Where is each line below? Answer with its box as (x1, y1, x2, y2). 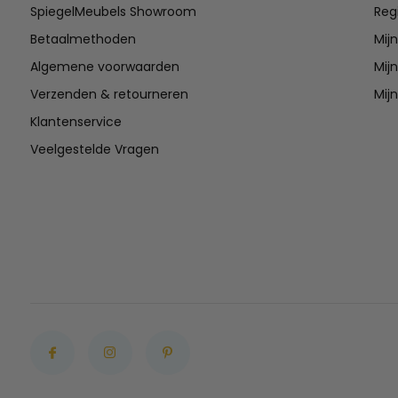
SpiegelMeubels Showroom (29, 3, 196, 21)
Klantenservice (29, 113, 122, 131)
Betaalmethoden (29, 30, 136, 49)
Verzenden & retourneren (29, 85, 188, 104)
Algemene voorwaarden (29, 58, 179, 76)
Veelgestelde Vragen (29, 140, 159, 159)
